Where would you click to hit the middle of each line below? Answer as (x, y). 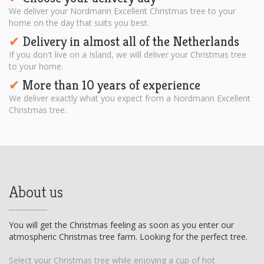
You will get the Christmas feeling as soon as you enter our (121, 225)
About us (36, 192)
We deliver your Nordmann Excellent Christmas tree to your (122, 11)
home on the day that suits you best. (79, 23)
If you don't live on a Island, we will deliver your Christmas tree (128, 55)
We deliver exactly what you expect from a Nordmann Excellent (130, 98)
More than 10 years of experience (110, 85)
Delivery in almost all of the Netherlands (129, 42)
